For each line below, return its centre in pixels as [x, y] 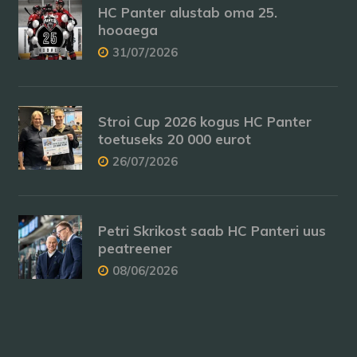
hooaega [128, 30]
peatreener [135, 248]
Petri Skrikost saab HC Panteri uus [212, 231]
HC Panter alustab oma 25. [188, 12]
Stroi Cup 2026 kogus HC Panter [205, 122]
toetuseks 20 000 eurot [175, 139]
